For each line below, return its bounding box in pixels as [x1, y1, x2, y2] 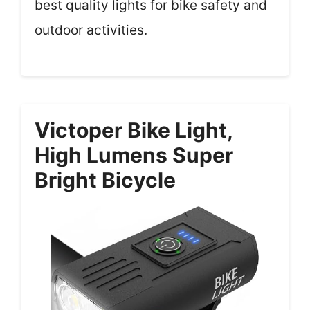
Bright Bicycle [35, 167, 176, 192]
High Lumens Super [35, 143, 233, 167]
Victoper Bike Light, [35, 118, 232, 143]
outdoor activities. [35, 21, 147, 38]
